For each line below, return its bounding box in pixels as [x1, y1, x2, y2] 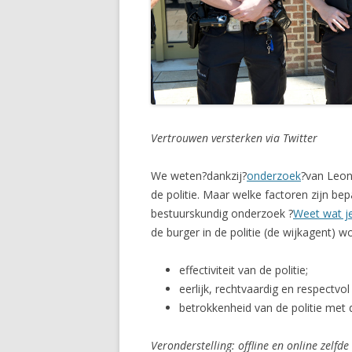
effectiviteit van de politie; [179, 262, 308, 277]
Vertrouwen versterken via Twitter [151, 130, 317, 145]
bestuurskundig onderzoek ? [151, 205, 293, 221]
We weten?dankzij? [151, 167, 247, 183]
